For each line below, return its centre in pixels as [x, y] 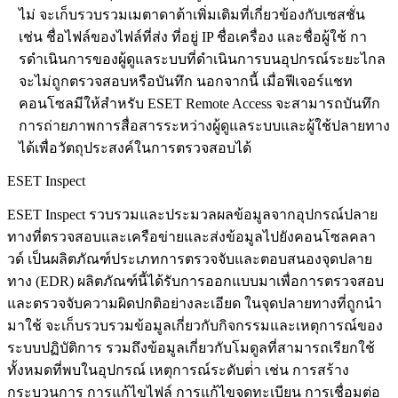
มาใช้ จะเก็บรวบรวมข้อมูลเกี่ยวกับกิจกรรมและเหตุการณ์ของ [195, 325]
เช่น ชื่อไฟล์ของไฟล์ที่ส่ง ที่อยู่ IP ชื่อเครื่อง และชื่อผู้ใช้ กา [193, 36]
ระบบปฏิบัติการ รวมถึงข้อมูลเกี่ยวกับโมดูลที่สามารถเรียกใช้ [191, 347]
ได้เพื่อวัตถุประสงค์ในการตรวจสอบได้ [135, 147]
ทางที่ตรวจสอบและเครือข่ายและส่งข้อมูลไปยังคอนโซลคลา [191, 236]
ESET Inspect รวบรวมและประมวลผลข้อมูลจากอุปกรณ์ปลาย [192, 214]
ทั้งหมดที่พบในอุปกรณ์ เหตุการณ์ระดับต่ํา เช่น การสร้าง [178, 370]
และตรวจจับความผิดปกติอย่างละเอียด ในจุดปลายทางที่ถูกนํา [195, 303]
